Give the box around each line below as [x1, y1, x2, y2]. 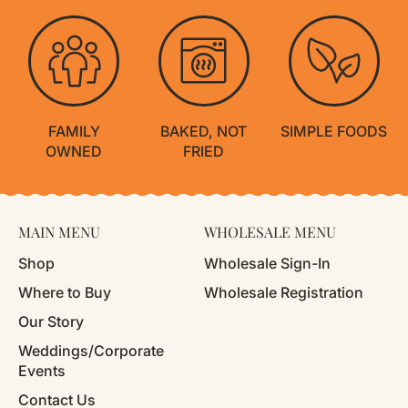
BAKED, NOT [160, 121, 248, 140]
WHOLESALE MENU [204, 222, 336, 242]
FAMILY [47, 121, 100, 140]
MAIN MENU [18, 222, 100, 242]
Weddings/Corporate [18, 342, 164, 361]
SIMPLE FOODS [280, 121, 388, 140]
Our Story [18, 312, 84, 331]
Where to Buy [18, 283, 111, 302]
